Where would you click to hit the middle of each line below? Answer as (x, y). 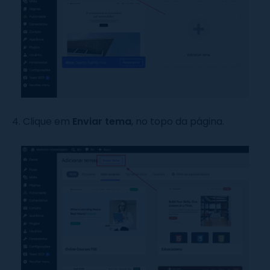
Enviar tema (102, 122)
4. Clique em (42, 122)
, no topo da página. (178, 122)
